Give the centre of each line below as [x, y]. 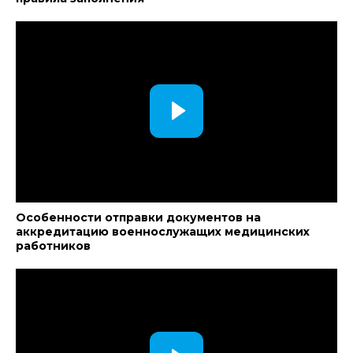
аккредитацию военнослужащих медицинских [163, 232]
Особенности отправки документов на [138, 217]
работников [53, 246]
